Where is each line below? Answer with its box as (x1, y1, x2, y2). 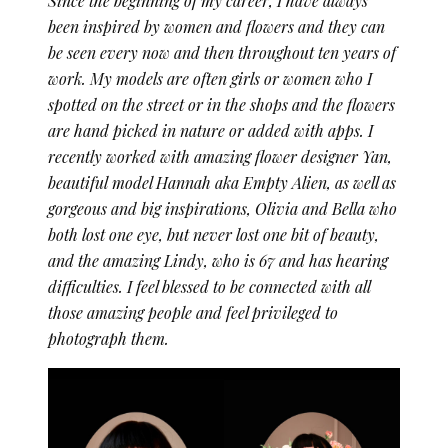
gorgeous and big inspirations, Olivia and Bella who (48, 197, 397, 219)
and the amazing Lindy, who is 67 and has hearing (48, 249, 388, 271)
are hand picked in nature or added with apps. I (48, 119, 373, 141)
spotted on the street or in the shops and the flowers (48, 93, 395, 115)
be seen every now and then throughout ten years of (48, 41, 396, 63)
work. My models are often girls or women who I (48, 67, 372, 89)
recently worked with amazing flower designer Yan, (48, 145, 392, 167)
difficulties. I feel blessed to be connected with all (48, 275, 370, 297)
